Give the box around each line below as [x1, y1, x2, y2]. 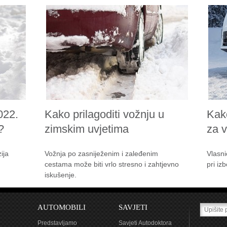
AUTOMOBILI [37, 203, 86, 211]
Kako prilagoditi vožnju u [45, 108, 164, 121]
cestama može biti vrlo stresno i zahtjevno [45, 160, 179, 168]
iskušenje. [45, 171, 77, 179]
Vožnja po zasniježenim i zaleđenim [45, 149, 158, 158]
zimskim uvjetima [45, 123, 129, 135]
